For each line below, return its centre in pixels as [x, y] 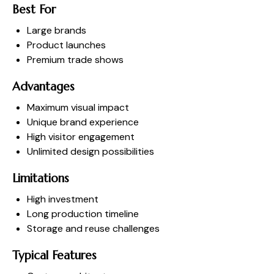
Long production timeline [83, 213]
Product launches [66, 45]
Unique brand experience [83, 122]
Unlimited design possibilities [91, 151]
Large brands [57, 30]
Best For [34, 9]
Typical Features [54, 255]
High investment [63, 199]
